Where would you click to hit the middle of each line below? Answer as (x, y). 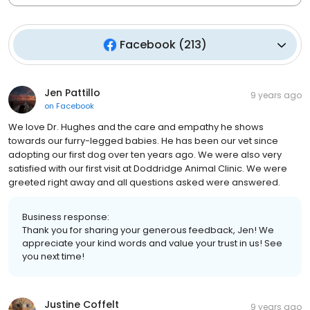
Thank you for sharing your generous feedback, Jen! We (148, 230)
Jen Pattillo (72, 93)
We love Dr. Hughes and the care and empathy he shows (136, 127)
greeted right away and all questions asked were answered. (144, 183)
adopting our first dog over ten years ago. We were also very (145, 155)
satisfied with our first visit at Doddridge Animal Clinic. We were (148, 169)
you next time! (53, 257)
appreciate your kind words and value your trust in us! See (152, 244)
